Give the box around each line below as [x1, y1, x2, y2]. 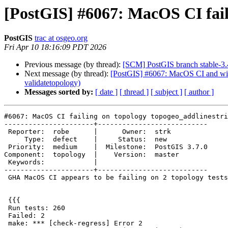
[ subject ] [151, 88, 182, 97]
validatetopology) [24, 78, 80, 88]
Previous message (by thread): [24, 60, 123, 69]
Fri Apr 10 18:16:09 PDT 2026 [4, 43, 106, 52]
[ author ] [184, 88, 214, 97]
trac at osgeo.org [35, 34, 88, 43]
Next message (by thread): [24, 69, 110, 78]
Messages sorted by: [24, 88, 93, 97]
